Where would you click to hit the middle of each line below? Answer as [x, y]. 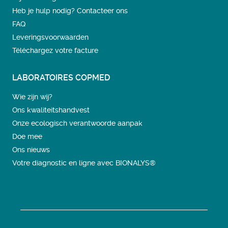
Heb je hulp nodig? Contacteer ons [70, 11]
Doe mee [27, 136]
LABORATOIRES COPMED [61, 78]
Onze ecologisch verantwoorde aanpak [77, 123]
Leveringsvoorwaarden [50, 37]
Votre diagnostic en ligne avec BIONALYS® [84, 163]
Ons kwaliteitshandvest [51, 110]
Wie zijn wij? [32, 97]
